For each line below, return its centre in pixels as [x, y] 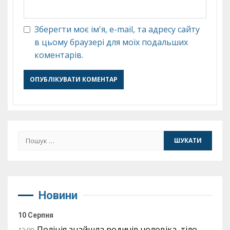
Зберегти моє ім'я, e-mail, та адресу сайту [117, 29]
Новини [58, 195]
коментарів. [59, 55]
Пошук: [33, 136]
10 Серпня [36, 215]
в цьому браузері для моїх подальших [111, 42]
